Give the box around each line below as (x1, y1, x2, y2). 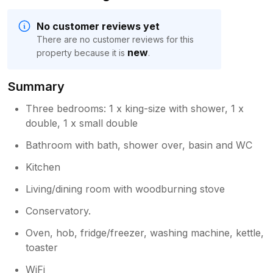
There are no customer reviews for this (37, 34, 194, 44)
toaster (26, 241, 58, 253)
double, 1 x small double (26, 116, 138, 129)
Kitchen (26, 160, 61, 173)
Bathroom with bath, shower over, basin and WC (26, 138, 253, 151)
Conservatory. (26, 204, 91, 217)
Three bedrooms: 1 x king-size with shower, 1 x (26, 102, 244, 115)
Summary (8, 79, 65, 94)
